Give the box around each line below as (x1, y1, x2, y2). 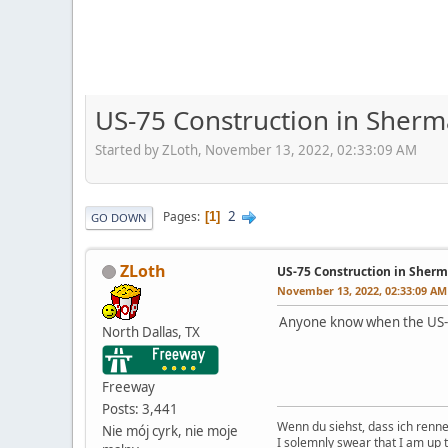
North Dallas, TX (102, 322, 200, 341)
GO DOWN (91, 209, 147, 225)
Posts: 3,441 (102, 399, 178, 418)
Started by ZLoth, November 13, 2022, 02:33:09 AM (95, 140, 417, 159)
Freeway (102, 377, 155, 396)
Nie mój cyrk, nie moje (102, 421, 238, 440)
